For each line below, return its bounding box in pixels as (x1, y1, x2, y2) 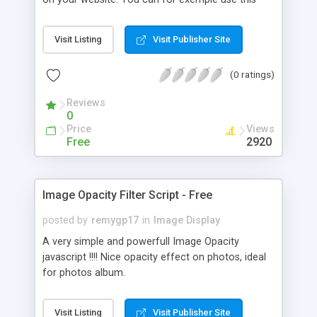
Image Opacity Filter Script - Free (42, 188, 212, 202)
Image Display (154, 214, 220, 226)
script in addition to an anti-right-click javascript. (42, 8, 262, 21)
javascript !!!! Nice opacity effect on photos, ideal (42, 250, 266, 263)
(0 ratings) (230, 68, 275, 80)
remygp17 (91, 214, 139, 226)
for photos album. (42, 266, 125, 279)
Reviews (67, 96, 105, 109)
